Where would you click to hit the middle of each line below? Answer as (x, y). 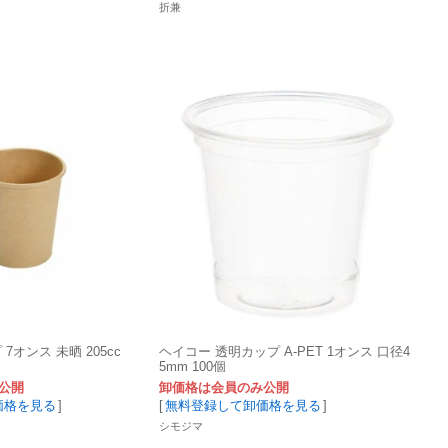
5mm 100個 (192, 366)
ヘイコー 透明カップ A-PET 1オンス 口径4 (284, 351)
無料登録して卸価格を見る (243, 406)
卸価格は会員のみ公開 (224, 388)
